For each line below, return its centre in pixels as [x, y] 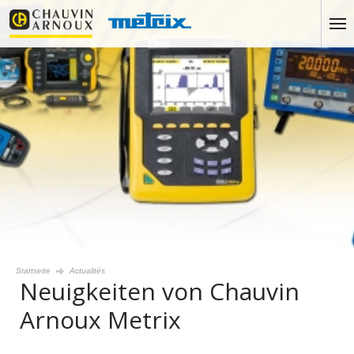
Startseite [33, 271]
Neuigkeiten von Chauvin [160, 291]
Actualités [87, 271]
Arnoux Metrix [100, 320]
